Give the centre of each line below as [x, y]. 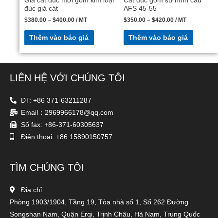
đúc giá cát [41, 9]
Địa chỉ [31, 190]
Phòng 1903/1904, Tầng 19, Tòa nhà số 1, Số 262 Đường [99, 202]
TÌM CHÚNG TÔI [47, 168]
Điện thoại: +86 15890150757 [66, 137]
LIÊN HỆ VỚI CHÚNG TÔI [67, 78]
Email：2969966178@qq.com [67, 113]
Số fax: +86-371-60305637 [62, 125]
